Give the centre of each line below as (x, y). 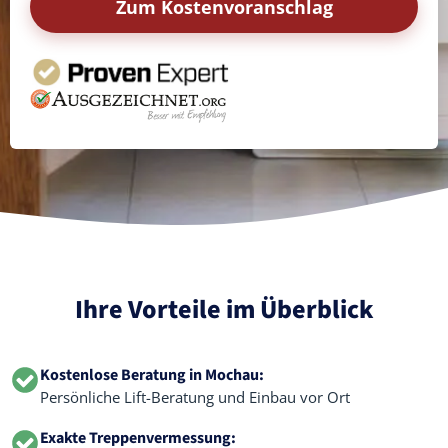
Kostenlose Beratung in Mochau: (152, 375)
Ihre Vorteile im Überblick (224, 309)
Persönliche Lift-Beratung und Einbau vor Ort (195, 397)
